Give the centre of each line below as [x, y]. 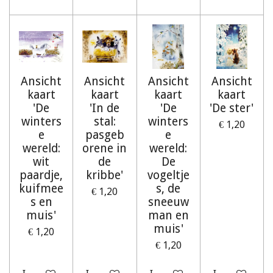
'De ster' [232, 108]
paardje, [41, 175]
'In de [105, 108]
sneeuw [168, 202]
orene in [105, 148]
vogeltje [168, 175]
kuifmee [41, 188]
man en [168, 215]
